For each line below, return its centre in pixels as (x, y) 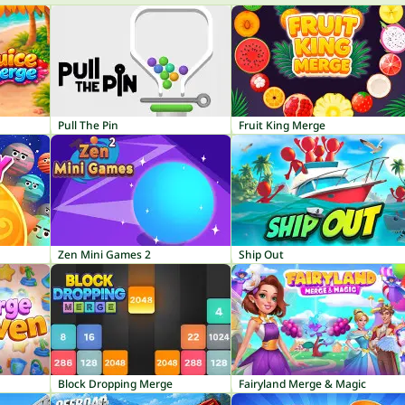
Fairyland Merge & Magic (302, 384)
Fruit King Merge (282, 125)
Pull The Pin (88, 125)
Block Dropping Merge (115, 384)
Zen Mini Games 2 (104, 254)
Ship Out (261, 254)
